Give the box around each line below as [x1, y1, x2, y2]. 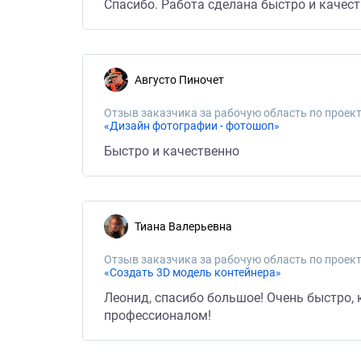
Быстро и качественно [104, 143, 239, 159]
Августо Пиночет [142, 73, 224, 86]
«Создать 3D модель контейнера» [104, 266, 281, 279]
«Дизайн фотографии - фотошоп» [104, 119, 280, 132]
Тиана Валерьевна [140, 220, 232, 233]
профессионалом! [104, 308, 211, 323]
